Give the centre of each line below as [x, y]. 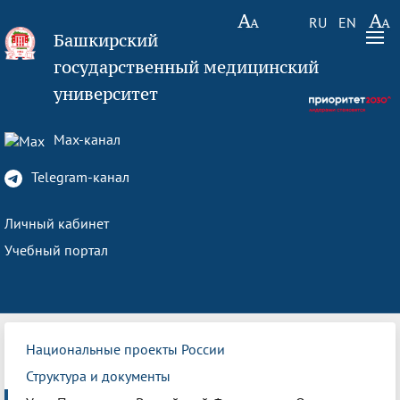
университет [106, 94]
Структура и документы [98, 376]
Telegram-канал [79, 177]
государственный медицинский [187, 67]
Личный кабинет [57, 223]
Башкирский [106, 40]
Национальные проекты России [125, 349]
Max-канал [85, 139]
